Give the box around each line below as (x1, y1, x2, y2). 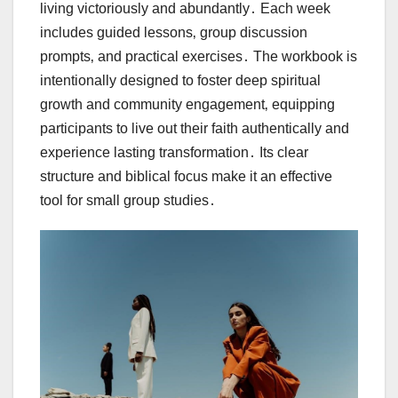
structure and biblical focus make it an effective (40, 168, 332, 184)
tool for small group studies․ (40, 192, 216, 208)
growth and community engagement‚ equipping (40, 96, 335, 112)
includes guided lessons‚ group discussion (40, 24, 307, 40)
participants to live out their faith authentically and (40, 120, 349, 136)
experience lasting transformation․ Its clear (40, 144, 308, 160)
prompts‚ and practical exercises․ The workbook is (40, 48, 357, 64)
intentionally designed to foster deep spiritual (40, 72, 321, 88)
